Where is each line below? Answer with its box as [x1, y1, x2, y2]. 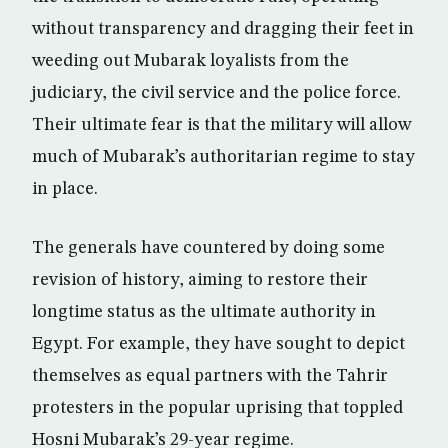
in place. [32, 180, 98, 198]
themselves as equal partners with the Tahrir [32, 367, 388, 385]
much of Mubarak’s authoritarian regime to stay [32, 148, 415, 166]
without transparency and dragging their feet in [32, 20, 414, 38]
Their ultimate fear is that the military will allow [32, 116, 411, 134]
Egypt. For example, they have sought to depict [32, 335, 405, 353]
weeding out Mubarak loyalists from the [32, 52, 349, 70]
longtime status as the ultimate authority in [32, 303, 376, 321]
